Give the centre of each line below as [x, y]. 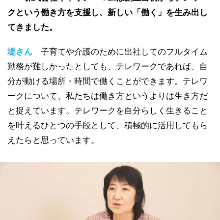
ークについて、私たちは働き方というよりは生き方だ [108, 96]
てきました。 [32, 27]
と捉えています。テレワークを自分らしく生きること [108, 110]
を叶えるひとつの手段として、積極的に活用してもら [108, 125]
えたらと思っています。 [53, 140]
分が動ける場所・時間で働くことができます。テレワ [108, 81]
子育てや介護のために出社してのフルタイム [124, 52]
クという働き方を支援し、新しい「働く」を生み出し [108, 12]
